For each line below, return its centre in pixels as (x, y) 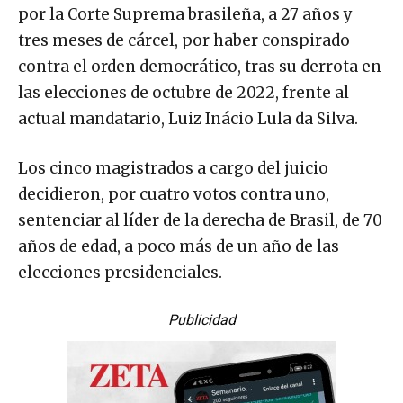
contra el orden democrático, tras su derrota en (200, 67)
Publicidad (201, 320)
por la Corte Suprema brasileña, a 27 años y (185, 15)
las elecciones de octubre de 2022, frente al (184, 93)
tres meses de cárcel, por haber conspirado (184, 41)
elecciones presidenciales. (120, 273)
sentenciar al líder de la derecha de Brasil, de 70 (200, 221)
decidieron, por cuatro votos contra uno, (174, 195)
